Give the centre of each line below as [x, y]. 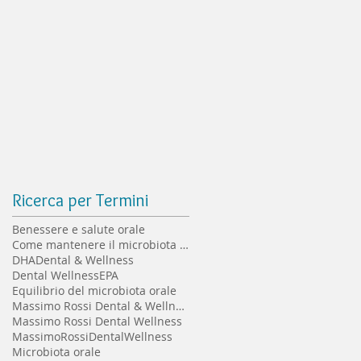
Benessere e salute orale [79, 230]
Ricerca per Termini [80, 201]
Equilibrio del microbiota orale [94, 291]
